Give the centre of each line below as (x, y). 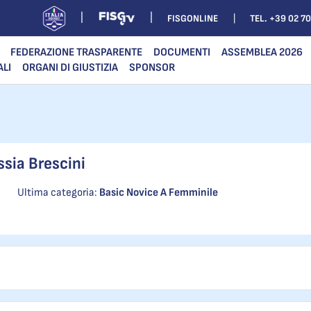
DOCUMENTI (182, 52)
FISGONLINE (193, 18)
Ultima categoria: (59, 193)
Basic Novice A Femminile (159, 193)
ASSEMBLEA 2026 (262, 52)
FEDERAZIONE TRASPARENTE (76, 52)
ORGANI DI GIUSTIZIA (70, 68)
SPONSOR (152, 68)
